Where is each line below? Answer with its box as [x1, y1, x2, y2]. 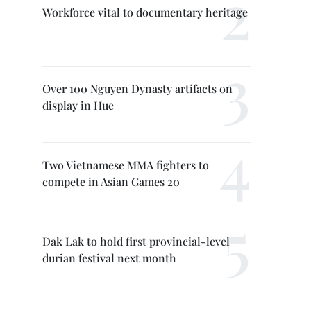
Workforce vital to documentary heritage [42, 5, 248, 19]
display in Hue [42, 98, 114, 112]
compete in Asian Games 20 [42, 174, 180, 189]
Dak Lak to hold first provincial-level [42, 234, 230, 249]
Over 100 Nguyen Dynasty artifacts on [42, 81, 233, 96]
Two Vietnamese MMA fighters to [42, 158, 209, 172]
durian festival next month [42, 251, 176, 265]
